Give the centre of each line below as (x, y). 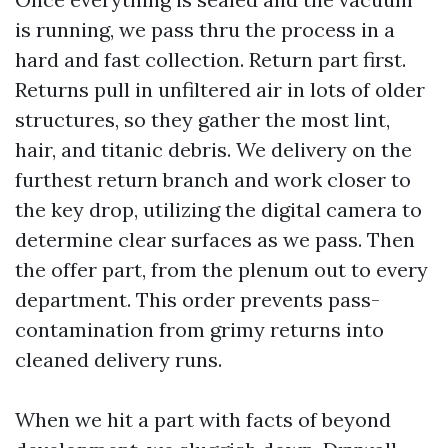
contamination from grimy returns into (199, 329)
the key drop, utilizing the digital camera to (218, 209)
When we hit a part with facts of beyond (203, 419)
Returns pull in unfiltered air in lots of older (220, 89)
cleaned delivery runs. (118, 359)
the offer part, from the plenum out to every (221, 269)
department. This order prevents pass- (197, 299)
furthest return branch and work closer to (213, 179)
